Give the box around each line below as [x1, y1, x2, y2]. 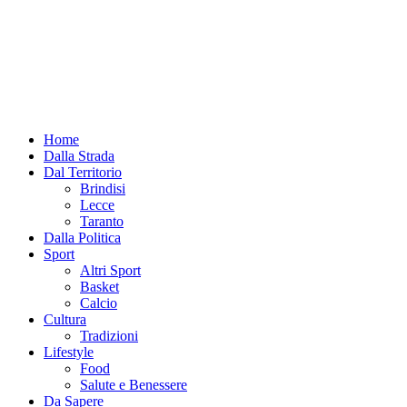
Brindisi [80, 180, 125, 196]
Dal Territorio [44, 164, 122, 180]
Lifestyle [44, 343, 94, 360]
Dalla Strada [44, 147, 114, 164]
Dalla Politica [44, 229, 121, 245]
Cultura [44, 311, 86, 327]
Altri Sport [80, 262, 141, 278]
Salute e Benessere [80, 376, 187, 392]
